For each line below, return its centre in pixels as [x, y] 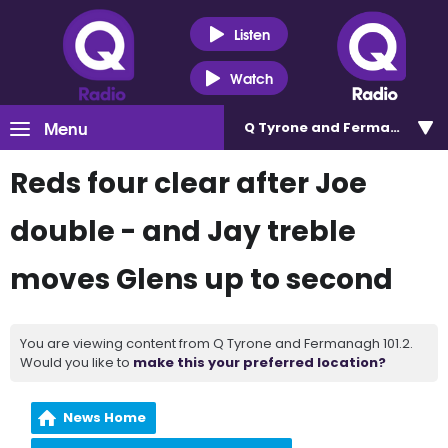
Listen [251, 33]
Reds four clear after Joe [188, 183]
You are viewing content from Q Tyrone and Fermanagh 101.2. [216, 343]
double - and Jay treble [183, 231]
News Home [105, 417]
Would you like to [76, 362]
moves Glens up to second [201, 279]
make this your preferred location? [259, 362]
